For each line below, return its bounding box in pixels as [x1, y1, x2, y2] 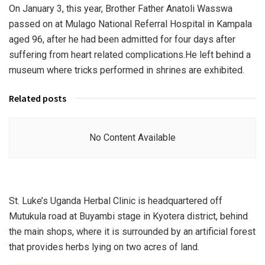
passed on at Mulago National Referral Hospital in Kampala [9, 18, 252, 30]
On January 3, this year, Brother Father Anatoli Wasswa [9, 2, 232, 14]
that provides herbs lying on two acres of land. [9, 241, 199, 253]
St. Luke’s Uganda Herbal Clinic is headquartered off [9, 195, 222, 206]
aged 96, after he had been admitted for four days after [9, 33, 235, 45]
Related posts [9, 92, 66, 104]
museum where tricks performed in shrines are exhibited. [9, 64, 244, 76]
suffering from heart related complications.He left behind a [9, 49, 251, 60]
